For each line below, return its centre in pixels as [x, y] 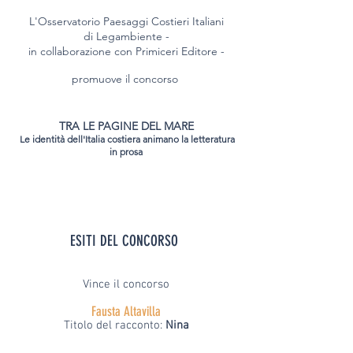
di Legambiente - [126, 36]
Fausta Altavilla [126, 311]
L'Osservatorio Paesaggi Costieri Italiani [126, 21]
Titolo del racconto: [114, 325]
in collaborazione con [82, 51]
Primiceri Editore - [180, 51]
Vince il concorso [126, 284]
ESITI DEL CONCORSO [126, 241]
